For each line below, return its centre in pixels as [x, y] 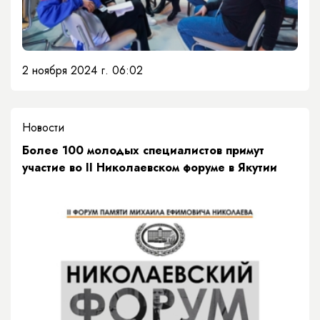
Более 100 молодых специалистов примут [143, 150]
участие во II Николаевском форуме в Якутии [150, 167]
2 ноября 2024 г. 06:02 [82, 70]
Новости [43, 127]
